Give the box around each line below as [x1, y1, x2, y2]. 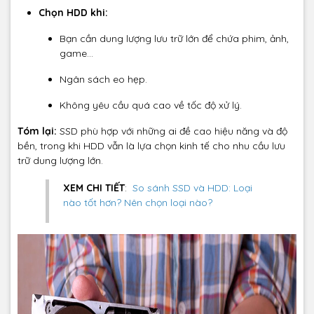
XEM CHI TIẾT [63, 182, 125, 195]
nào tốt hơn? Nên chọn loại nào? [63, 196, 212, 210]
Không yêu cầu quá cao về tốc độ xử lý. [60, 99, 242, 112]
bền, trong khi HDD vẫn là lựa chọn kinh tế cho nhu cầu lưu [18, 139, 285, 153]
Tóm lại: [18, 125, 57, 138]
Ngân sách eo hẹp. [60, 73, 147, 86]
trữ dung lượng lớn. [18, 154, 103, 168]
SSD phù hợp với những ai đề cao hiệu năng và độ [57, 125, 287, 138]
